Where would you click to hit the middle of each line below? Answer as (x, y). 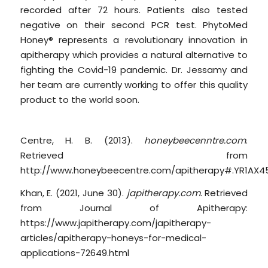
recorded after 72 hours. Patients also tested (134, 10)
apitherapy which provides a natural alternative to (134, 54)
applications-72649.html (74, 253)
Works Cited (45, 121)
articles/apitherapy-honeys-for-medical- (113, 238)
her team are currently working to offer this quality (134, 84)
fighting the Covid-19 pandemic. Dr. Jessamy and (134, 69)
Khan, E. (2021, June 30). (73, 193)
